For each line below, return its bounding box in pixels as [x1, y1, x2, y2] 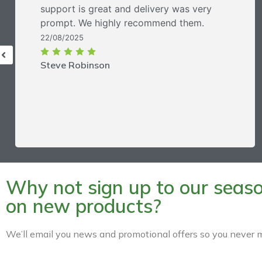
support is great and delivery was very [40, 2, 212, 15]
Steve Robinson [40, 58, 110, 71]
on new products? [6, 194, 161, 218]
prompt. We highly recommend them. [40, 16, 204, 29]
